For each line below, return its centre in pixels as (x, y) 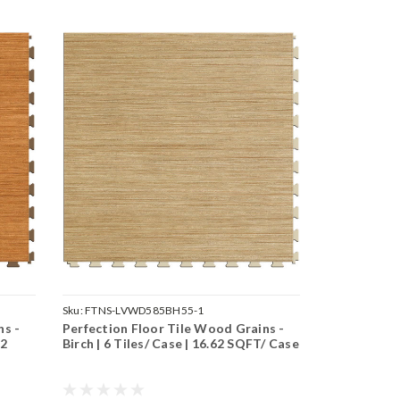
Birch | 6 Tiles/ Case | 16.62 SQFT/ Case (180, 343)
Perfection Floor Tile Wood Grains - (173, 328)
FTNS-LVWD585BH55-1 (145, 310)
